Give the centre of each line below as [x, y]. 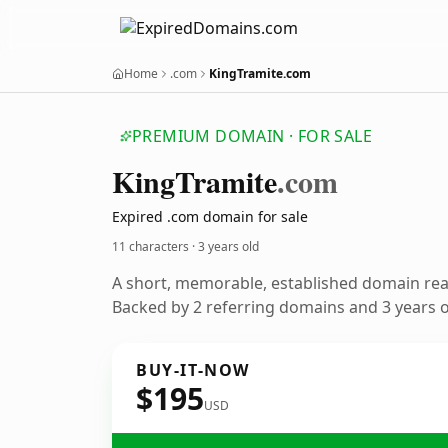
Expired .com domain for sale [210, 216]
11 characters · [155, 246]
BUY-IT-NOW [193, 370]
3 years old [228, 246]
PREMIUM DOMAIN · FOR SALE [252, 136]
